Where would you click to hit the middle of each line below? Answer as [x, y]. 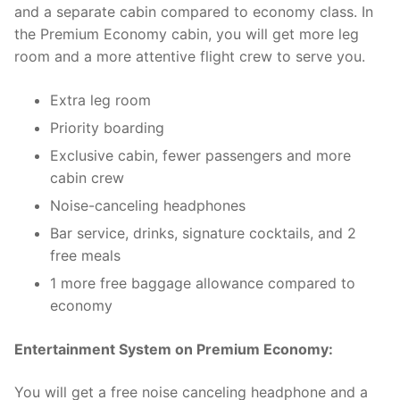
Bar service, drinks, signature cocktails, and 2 [203, 233]
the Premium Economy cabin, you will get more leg [187, 33]
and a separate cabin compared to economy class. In [194, 11]
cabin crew [87, 177]
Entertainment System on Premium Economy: [174, 349]
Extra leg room [100, 100]
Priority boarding [107, 127]
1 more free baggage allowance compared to [203, 283]
